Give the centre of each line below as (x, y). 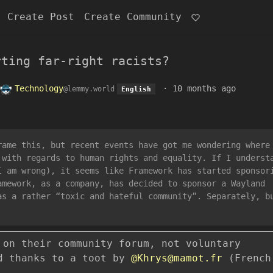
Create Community (133, 17)
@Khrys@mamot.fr (177, 258)
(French (247, 258)
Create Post (41, 17)
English (136, 89)
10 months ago (204, 88)
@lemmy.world (89, 89)
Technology (39, 88)
